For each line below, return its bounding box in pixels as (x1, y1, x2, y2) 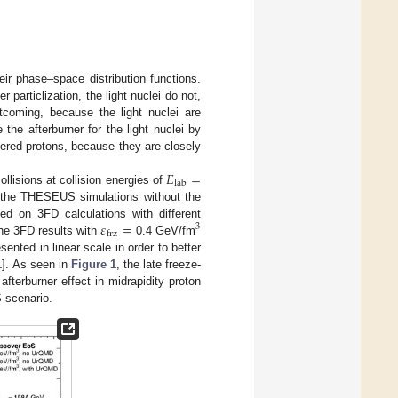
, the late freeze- (115, 257, 202, 271)
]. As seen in (2, 257, 71, 271)
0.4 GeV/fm (131, 223, 195, 237)
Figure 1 (70, 257, 116, 271)
